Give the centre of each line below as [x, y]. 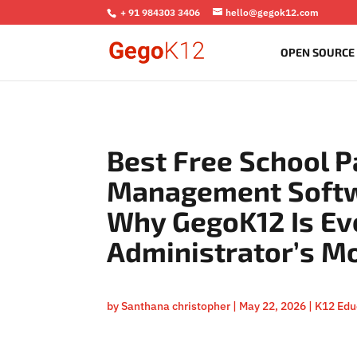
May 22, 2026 [273, 306]
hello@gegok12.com [273, 12]
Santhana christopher [176, 306]
